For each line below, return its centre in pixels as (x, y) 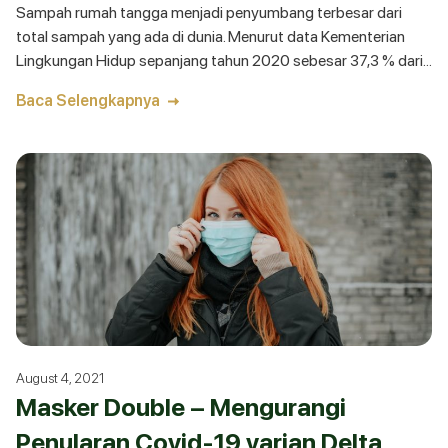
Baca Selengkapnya (88, 100)
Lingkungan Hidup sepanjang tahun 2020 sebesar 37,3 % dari (219, 60)
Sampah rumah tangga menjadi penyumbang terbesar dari (209, 12)
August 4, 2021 (60, 378)
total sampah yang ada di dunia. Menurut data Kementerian (210, 36)
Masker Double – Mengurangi (181, 407)
